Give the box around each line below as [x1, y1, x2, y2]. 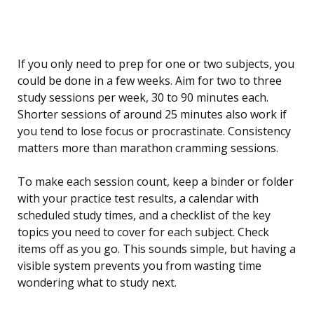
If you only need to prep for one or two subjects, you [18, 56, 294, 72]
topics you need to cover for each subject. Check [18, 224, 269, 240]
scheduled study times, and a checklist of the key [18, 207, 271, 224]
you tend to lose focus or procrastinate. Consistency [18, 123, 291, 139]
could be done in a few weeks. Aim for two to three [18, 73, 282, 89]
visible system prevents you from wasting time [18, 258, 261, 274]
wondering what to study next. [18, 275, 177, 291]
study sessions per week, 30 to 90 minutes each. [18, 90, 268, 106]
